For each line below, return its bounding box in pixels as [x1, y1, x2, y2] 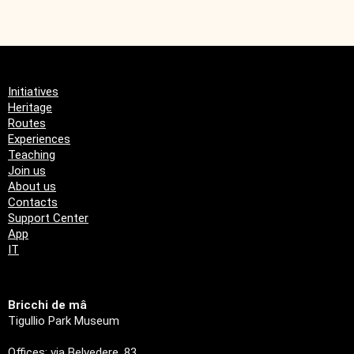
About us [8, 179, 56, 194]
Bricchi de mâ [8, 297, 87, 312]
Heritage [8, 100, 52, 115]
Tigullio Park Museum [8, 313, 119, 328]
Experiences [8, 131, 70, 146]
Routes [8, 115, 46, 130]
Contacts [8, 194, 58, 209]
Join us [8, 163, 46, 178]
